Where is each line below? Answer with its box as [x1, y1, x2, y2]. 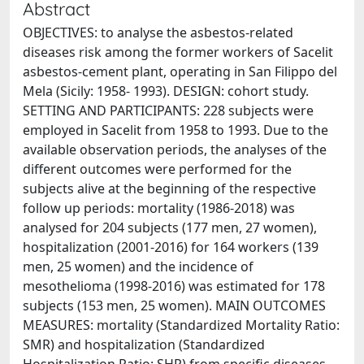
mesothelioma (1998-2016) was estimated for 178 [23, 277, 325, 295]
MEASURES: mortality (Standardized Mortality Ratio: [23, 316, 340, 334]
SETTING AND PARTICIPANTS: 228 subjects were [23, 102, 314, 119]
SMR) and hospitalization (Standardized [23, 336, 265, 353]
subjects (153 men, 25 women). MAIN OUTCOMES [23, 297, 326, 314]
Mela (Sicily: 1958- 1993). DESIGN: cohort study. [23, 82, 309, 100]
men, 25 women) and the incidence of [23, 258, 253, 275]
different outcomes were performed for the [23, 160, 292, 178]
